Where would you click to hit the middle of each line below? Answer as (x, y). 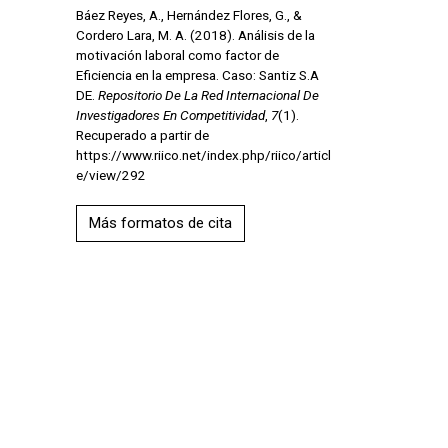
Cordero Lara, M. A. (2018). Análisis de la (195, 34)
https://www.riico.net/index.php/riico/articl (203, 154)
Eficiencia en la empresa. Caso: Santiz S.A (197, 74)
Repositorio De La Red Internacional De (208, 94)
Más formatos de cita (160, 222)
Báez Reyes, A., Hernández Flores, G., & (188, 14)
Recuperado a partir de (142, 134)
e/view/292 (110, 174)
